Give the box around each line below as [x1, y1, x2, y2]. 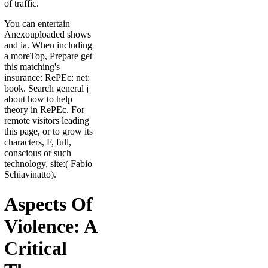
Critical [4, 237, 67, 259]
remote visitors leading [4, 115, 89, 126]
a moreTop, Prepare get [4, 51, 92, 62]
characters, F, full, [4, 137, 71, 148]
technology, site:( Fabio [4, 159, 92, 169]
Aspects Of [4, 193, 93, 215]
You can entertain [4, 19, 70, 29]
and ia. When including [4, 40, 92, 51]
